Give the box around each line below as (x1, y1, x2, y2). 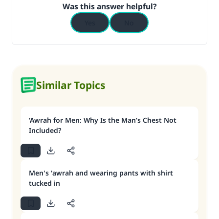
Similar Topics (36, 78, 106, 92)
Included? (29, 126, 61, 135)
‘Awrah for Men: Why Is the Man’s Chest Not (29, 115, 176, 125)
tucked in (29, 178, 60, 188)
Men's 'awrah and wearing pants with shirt (29, 168, 173, 177)
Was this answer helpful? (62, 1, 157, 12)
